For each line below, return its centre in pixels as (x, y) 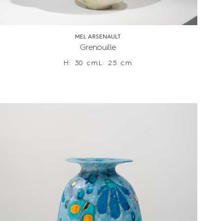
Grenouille (98, 48)
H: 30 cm (81, 63)
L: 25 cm (115, 63)
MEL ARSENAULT (98, 37)
